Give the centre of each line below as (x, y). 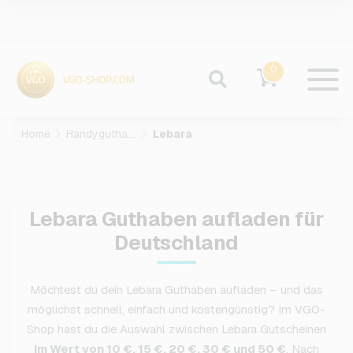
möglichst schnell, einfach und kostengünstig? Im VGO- (176, 310)
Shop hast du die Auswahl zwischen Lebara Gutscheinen (176, 329)
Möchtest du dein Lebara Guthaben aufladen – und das (176, 290)
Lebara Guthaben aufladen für (176, 219)
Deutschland (176, 243)
